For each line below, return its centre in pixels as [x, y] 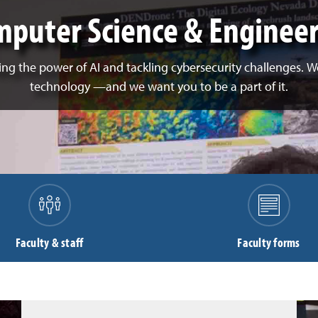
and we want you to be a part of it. [197, 87]
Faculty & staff [49, 242]
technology [61, 87]
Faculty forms [269, 242]
